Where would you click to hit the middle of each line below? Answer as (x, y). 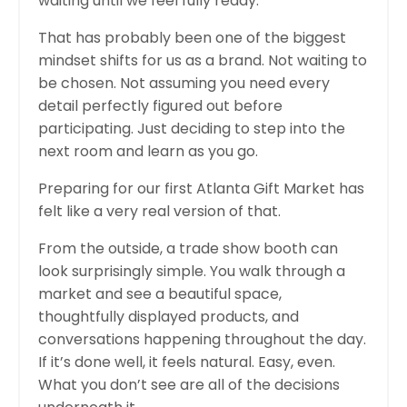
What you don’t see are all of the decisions (189, 384)
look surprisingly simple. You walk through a (192, 271)
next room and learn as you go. (148, 151)
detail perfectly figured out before (160, 105)
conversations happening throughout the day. (202, 339)
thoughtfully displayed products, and (169, 316)
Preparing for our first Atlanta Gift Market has (201, 188)
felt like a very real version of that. (159, 211)
